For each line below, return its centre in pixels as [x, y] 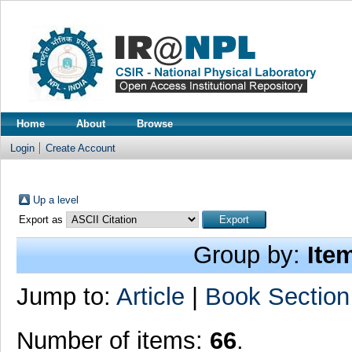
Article [150, 297]
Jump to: [66, 297]
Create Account [81, 148]
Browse [155, 124]
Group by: [250, 255]
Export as [42, 220]
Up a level [55, 200]
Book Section [277, 297]
